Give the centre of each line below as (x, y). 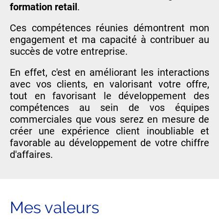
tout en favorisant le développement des (109, 96)
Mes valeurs (55, 208)
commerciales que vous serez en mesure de (109, 120)
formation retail (44, 7)
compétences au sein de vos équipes (109, 108)
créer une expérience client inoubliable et (109, 131)
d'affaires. (31, 155)
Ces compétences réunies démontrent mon (109, 28)
